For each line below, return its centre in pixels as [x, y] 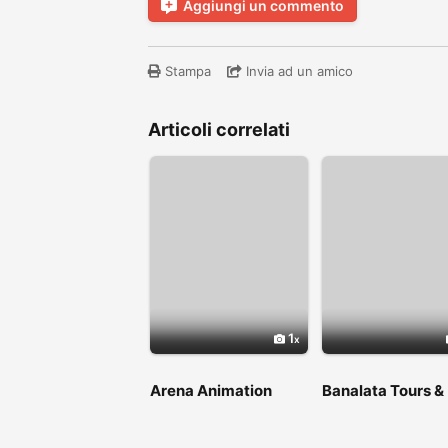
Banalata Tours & [383, 390]
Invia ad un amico [297, 71]
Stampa [186, 71]
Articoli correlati [219, 129]
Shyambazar [197, 406]
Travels [349, 406]
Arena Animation [211, 390]
